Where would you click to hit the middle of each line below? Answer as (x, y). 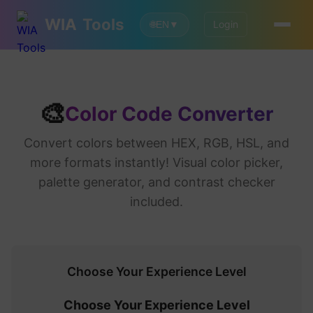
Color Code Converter (169, 114)
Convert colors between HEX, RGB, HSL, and (156, 143)
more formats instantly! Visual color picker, (156, 162)
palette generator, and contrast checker (156, 182)
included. (156, 202)
